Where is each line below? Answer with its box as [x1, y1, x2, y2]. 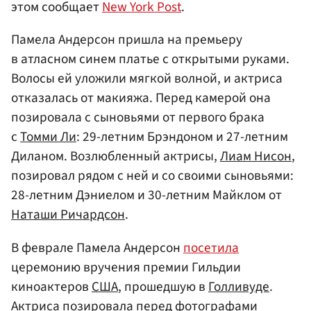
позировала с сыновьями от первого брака [11, 108, 264, 128]
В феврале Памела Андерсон [11, 237, 183, 258]
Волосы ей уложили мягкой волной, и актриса [11, 69, 283, 89]
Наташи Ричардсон [11, 205, 125, 225]
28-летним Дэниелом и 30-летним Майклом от [11, 185, 282, 205]
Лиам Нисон [220, 146, 292, 167]
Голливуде [208, 276, 269, 296]
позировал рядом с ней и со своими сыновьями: [11, 166, 294, 186]
